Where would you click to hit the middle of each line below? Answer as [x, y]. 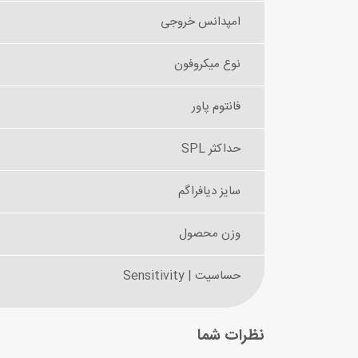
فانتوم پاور [216, 107]
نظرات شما [231, 337]
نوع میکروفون [207, 65]
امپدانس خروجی [201, 22]
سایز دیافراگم [209, 192]
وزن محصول [210, 234]
